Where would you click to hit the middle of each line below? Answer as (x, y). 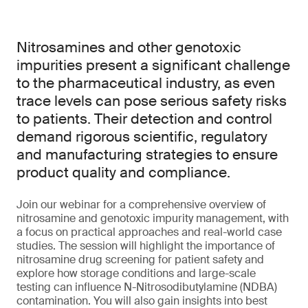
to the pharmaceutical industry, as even (146, 83)
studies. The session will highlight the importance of (146, 246)
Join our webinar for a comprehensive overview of (141, 205)
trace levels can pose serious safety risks (152, 101)
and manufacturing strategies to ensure (147, 155)
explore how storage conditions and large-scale (136, 273)
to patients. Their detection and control (144, 119)
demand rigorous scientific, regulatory (142, 137)
